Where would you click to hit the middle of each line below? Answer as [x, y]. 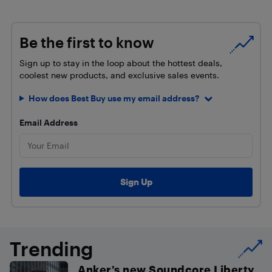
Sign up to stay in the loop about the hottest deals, [121, 63]
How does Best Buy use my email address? [114, 98]
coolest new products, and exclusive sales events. [119, 75]
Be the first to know [87, 42]
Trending [51, 248]
